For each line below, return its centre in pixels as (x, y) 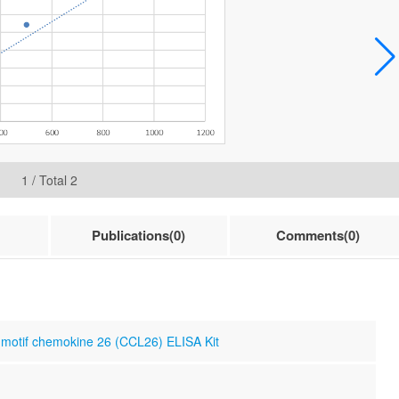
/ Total (49, 180)
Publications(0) (139, 235)
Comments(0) (318, 235)
